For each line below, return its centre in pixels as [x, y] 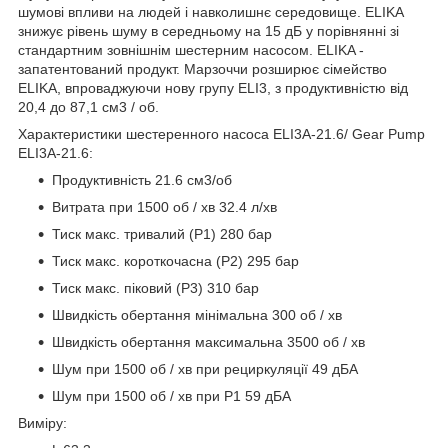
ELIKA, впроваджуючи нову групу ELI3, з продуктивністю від [213, 87]
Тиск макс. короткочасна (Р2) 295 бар [175, 260]
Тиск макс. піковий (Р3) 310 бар [155, 287]
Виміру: [42, 422]
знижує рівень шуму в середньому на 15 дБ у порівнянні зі [208, 30]
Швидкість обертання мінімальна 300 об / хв [197, 314]
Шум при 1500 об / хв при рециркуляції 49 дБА [205, 368]
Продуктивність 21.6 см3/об [142, 179]
